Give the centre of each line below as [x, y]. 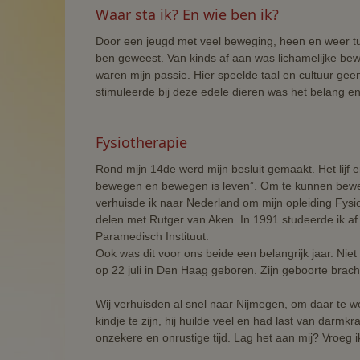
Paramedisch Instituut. [152, 236]
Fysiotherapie [141, 142]
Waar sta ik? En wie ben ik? [187, 14]
